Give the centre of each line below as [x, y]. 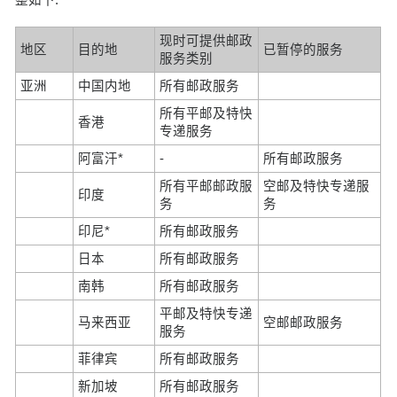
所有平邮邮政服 [206, 186]
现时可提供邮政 [206, 40]
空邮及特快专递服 [317, 186]
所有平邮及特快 [206, 113]
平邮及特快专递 [206, 313]
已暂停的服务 [304, 49]
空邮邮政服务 [304, 322]
